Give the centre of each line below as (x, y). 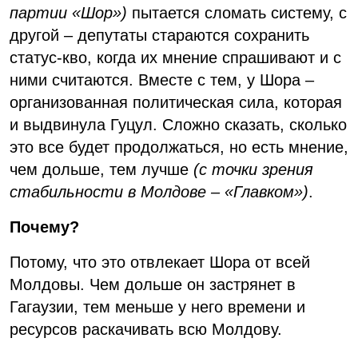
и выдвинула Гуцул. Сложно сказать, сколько (178, 125)
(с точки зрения (253, 170)
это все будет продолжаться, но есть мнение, (179, 147)
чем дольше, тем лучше (101, 170)
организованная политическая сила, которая (176, 103)
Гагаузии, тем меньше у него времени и (157, 307)
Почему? (44, 227)
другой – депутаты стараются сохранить (159, 36)
